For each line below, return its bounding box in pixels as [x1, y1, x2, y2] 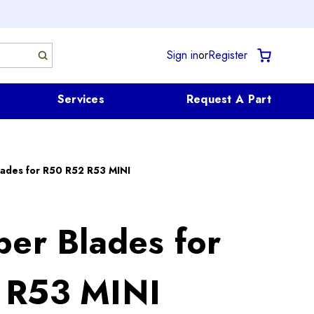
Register [208, 47, 248, 63]
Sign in [167, 47, 199, 63]
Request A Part [186, 90, 271, 107]
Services [57, 90, 105, 107]
